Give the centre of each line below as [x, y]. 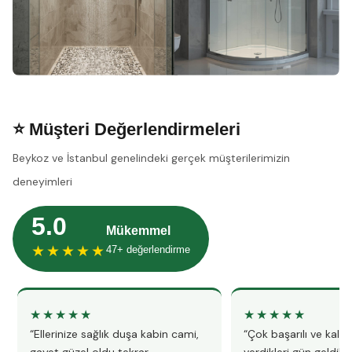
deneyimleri [42, 181]
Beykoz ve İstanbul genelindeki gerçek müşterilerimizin [151, 158]
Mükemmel [138, 230]
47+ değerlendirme [148, 249]
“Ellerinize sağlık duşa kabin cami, [114, 334]
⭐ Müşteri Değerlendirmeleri [126, 129]
